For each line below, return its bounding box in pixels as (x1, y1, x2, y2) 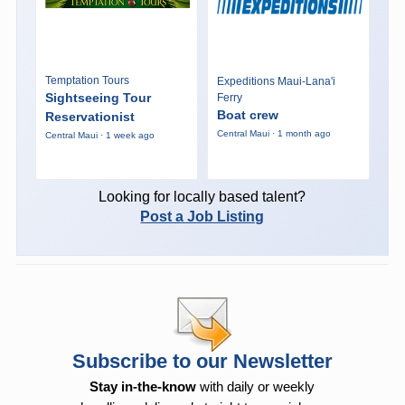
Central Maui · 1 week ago (44, 129, 155, 140)
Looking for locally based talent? (99, 188, 306, 204)
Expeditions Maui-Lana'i (216, 75, 335, 89)
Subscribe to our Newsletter (71, 349, 333, 372)
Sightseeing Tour (44, 89, 151, 105)
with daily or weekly (196, 378, 316, 394)
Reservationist (44, 108, 135, 124)
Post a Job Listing (140, 208, 265, 224)
